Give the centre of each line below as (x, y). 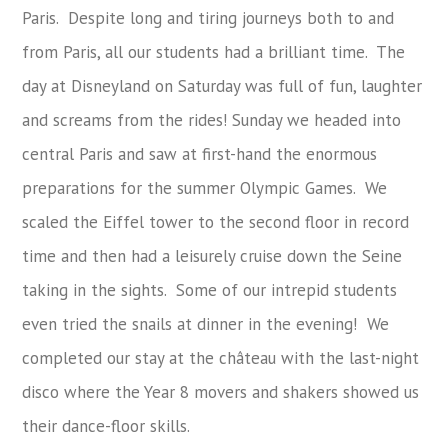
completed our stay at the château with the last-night (221, 357)
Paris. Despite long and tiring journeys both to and (208, 17)
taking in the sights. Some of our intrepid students (210, 289)
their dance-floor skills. (108, 425)
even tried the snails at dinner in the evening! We (206, 323)
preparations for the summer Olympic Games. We (205, 187)
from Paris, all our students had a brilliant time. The (214, 51)
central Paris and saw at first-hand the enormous (200, 153)
